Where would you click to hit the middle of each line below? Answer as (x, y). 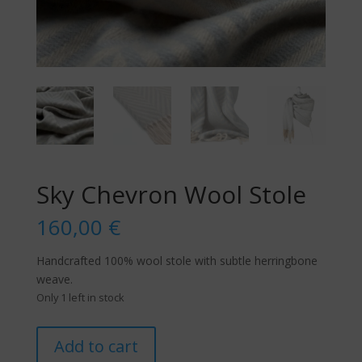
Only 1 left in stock (80, 297)
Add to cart (96, 346)
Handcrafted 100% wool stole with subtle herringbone (177, 260)
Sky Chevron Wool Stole (171, 194)
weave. (54, 279)
